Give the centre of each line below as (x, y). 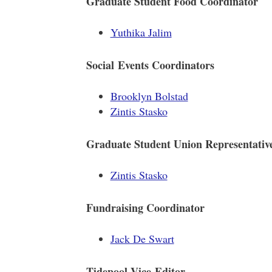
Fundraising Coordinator (145, 208)
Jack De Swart (142, 239)
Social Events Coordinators (150, 65)
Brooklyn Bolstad (149, 96)
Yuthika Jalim (141, 32)
